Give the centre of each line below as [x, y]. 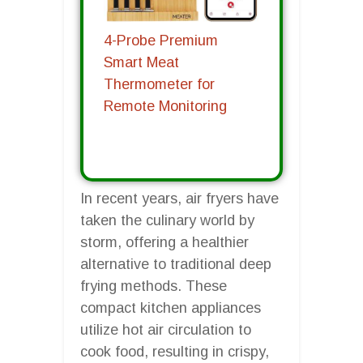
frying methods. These [154, 286]
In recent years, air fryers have [179, 198]
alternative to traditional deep [176, 264]
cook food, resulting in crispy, [175, 351]
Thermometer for [159, 85]
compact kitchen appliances [171, 307]
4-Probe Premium [161, 41]
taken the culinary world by [167, 220]
